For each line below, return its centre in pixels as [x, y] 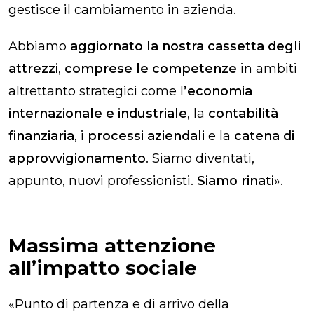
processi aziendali [148, 136]
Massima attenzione [112, 245]
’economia [218, 91]
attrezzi [33, 68]
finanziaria [41, 136]
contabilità [243, 113]
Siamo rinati [235, 180]
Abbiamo [37, 46]
